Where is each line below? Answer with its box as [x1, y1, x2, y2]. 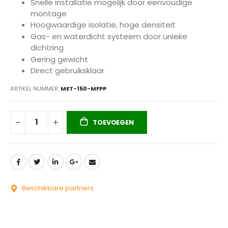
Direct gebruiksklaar [31, 65, 104, 76]
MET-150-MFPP [61, 84, 106, 93]
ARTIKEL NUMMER [10, 84, 58, 93]
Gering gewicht [31, 53, 88, 65]
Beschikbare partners [20, 183, 94, 193]
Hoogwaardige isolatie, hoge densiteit [31, 19, 176, 31]
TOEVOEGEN [93, 117, 134, 127]
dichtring [31, 42, 64, 53]
